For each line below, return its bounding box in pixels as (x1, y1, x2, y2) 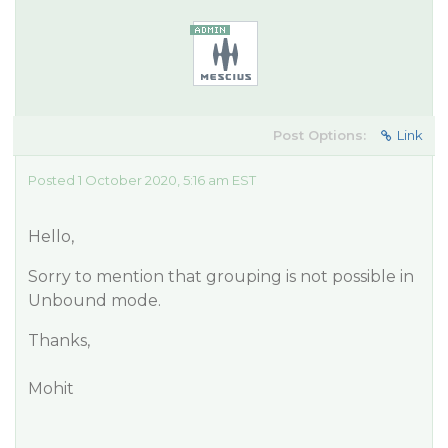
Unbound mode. (28, 291, 161, 310)
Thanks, (28, 331, 90, 350)
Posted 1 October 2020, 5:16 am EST (28, 172, 256, 188)
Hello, (28, 227, 74, 246)
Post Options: (273, 127, 366, 143)
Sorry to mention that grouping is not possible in (28, 267, 414, 286)
